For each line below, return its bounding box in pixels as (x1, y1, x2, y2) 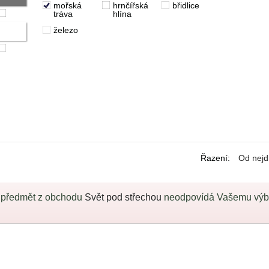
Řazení (201, 153, 228, 163)
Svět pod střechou (85, 192, 162, 202)
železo (53, 25, 78, 35)
